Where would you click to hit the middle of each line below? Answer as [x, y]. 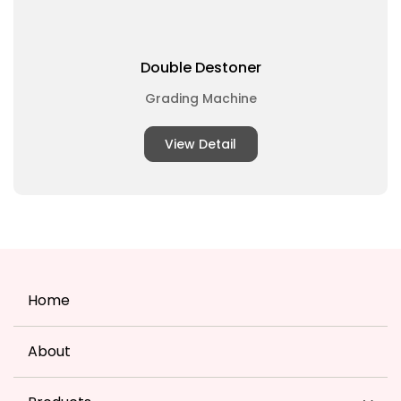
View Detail [200, 144]
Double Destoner [200, 67]
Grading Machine [200, 98]
